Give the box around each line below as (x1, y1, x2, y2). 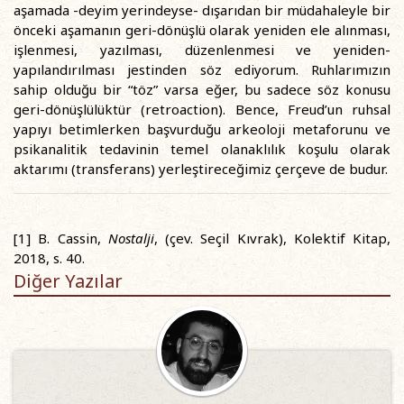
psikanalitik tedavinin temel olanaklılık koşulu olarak (14, 140, 390, 158)
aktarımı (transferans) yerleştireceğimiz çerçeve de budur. (14, 160, 388, 178)
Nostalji (107, 229, 154, 247)
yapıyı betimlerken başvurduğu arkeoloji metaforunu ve (14, 120, 390, 138)
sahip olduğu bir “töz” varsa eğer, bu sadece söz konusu (14, 80, 390, 98)
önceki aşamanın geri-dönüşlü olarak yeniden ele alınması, (14, 21, 390, 39)
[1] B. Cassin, (14, 229, 108, 247)
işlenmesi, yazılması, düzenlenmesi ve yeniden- (14, 41, 390, 59)
